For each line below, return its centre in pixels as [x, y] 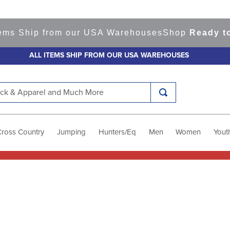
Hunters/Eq [117, 132]
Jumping [72, 132]
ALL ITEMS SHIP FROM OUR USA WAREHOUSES [109, 55]
